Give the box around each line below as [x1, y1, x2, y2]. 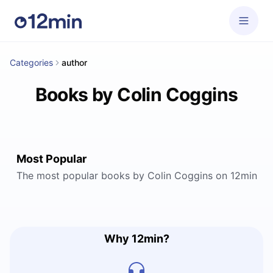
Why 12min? [104, 232, 169, 245]
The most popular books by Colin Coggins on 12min [16, 169, 257, 182]
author [62, 57, 87, 68]
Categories [10, 57, 53, 68]
